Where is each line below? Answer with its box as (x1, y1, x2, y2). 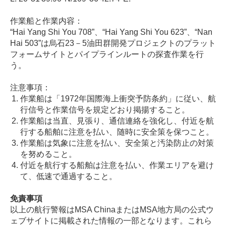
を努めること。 (20, 150, 77, 159)
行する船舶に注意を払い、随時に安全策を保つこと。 (20, 128, 214, 137)
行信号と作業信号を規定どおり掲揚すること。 (20, 105, 190, 115)
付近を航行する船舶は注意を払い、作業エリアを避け (20, 161, 214, 170)
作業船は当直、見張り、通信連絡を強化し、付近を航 (20, 117, 214, 126)
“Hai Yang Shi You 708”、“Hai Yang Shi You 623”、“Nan (10, 28, 212, 37)
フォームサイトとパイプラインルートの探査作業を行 (10, 50, 204, 59)
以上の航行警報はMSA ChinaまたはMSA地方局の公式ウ (10, 205, 214, 214)
